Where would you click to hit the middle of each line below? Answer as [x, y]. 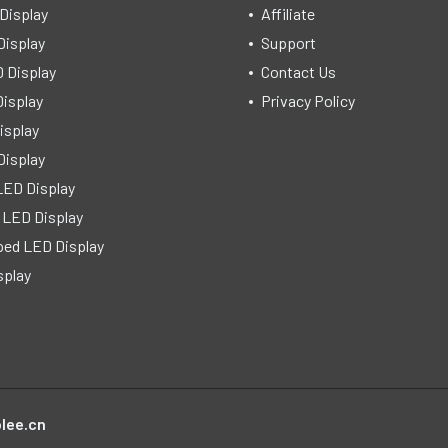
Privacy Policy [308, 100]
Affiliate [288, 13]
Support [288, 42]
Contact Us [298, 71]
